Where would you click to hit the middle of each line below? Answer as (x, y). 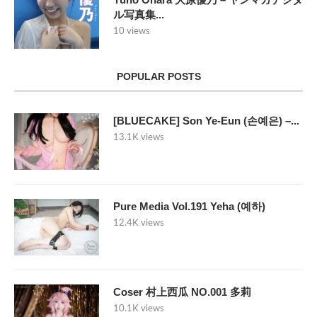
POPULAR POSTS (158, 77)
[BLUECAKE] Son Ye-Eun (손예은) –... (206, 121)
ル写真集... (139, 15)
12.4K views (139, 224)
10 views (132, 32)
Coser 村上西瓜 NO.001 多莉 (182, 292)
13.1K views (139, 138)
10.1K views (139, 309)
